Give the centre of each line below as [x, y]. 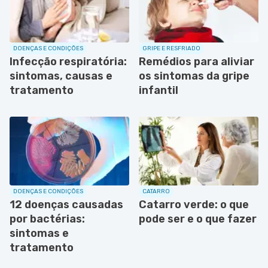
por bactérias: [47, 219]
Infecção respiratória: [68, 61]
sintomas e [39, 233]
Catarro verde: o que [194, 204]
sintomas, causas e [61, 76]
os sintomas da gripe [194, 76]
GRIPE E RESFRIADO [171, 48]
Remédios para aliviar [197, 61]
